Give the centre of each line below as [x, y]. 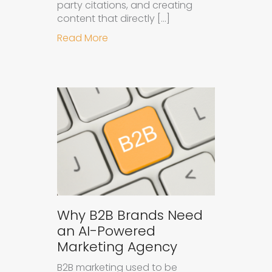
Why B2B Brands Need [130, 216]
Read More [83, 38]
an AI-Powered [106, 231]
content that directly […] [114, 18]
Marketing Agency [117, 247]
